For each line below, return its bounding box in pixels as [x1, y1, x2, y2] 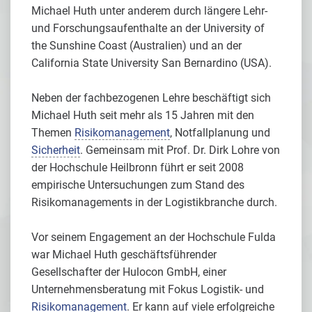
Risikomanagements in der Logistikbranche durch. [31, 196, 277, 209]
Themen [31, 126, 75, 139]
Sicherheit [31, 143, 80, 157]
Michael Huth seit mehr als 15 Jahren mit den [31, 109, 254, 122]
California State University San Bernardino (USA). [31, 56, 272, 70]
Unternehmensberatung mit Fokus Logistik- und [31, 283, 264, 296]
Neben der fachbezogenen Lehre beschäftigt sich [31, 91, 271, 104]
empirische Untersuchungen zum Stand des [31, 178, 244, 192]
